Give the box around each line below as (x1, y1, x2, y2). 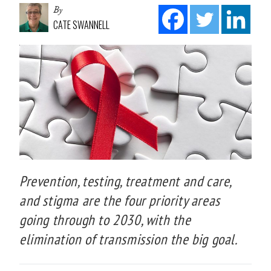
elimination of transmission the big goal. (19, 229, 238, 249)
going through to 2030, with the (19, 210, 191, 229)
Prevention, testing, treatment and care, (19, 171, 232, 191)
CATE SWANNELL (53, 17, 109, 32)
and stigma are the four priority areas (19, 191, 220, 210)
